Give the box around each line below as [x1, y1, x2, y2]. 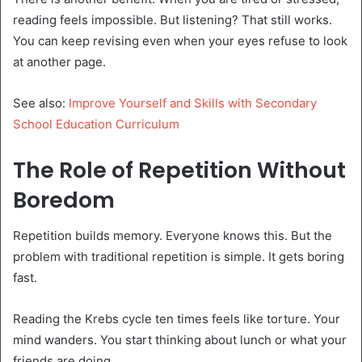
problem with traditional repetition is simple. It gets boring [13, 249, 344, 265]
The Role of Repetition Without [13, 154, 346, 185]
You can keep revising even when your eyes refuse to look [13, 32, 347, 48]
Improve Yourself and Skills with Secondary [69, 95, 317, 111]
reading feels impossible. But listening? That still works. [13, 11, 332, 27]
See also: [13, 95, 69, 111]
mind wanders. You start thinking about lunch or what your [13, 332, 347, 348]
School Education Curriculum [13, 116, 183, 132]
